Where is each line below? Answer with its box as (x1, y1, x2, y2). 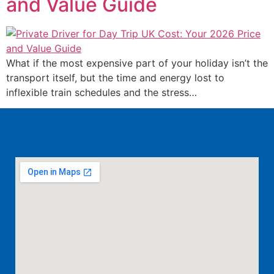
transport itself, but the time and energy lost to (6, 72, 224, 84)
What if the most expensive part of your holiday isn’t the (6, 57, 268, 69)
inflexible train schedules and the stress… (6, 86, 197, 98)
